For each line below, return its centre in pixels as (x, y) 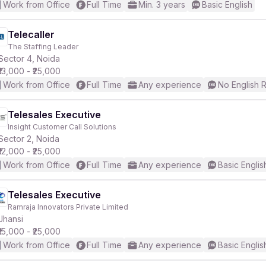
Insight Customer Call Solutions (62, 127)
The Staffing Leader (43, 47)
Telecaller (31, 34)
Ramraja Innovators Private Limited (68, 207)
